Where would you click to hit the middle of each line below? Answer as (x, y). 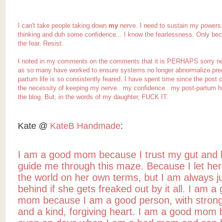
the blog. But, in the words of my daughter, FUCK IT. (93, 97)
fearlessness (174, 35)
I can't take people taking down (63, 26)
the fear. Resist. (40, 44)
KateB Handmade (85, 126)
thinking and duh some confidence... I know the (86, 35)
